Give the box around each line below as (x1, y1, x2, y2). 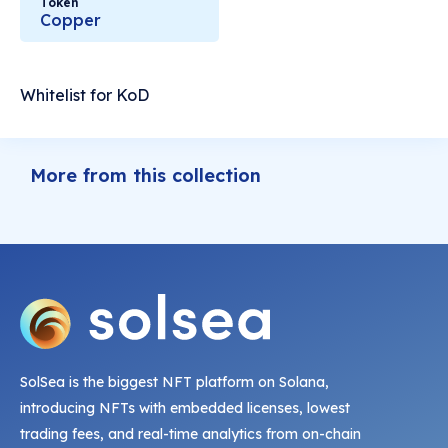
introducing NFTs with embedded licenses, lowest (20, 399, 350, 418)
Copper (40, 10, 101, 30)
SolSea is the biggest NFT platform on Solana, (20, 373, 329, 392)
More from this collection (30, 164, 261, 187)
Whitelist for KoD (20, 85, 149, 105)
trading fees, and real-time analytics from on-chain (20, 425, 361, 444)
